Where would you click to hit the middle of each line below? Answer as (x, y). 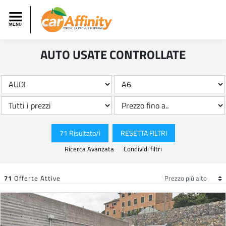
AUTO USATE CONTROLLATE (113, 54)
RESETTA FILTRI (144, 133)
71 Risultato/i (80, 133)
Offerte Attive (36, 178)
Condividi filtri (143, 149)
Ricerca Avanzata (90, 149)
